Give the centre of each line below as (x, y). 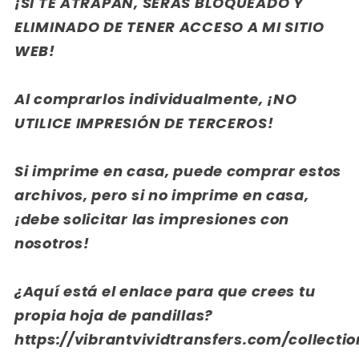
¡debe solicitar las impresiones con (152, 219)
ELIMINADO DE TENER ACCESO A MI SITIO (169, 26)
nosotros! (52, 243)
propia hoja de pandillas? (114, 315)
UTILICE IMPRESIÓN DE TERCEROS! (144, 123)
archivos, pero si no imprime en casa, (162, 195)
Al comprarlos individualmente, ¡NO (156, 99)
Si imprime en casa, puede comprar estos (178, 171)
